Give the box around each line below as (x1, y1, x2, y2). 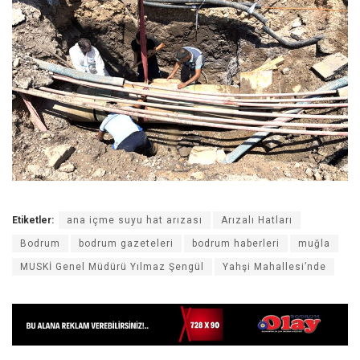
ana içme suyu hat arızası (67, 214, 202, 226)
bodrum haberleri (192, 237, 280, 249)
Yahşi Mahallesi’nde (223, 260, 326, 272)
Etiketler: (12, 214, 54, 226)
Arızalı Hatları (221, 214, 292, 226)
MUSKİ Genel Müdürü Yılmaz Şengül (20, 260, 204, 272)
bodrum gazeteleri (79, 237, 174, 249)
